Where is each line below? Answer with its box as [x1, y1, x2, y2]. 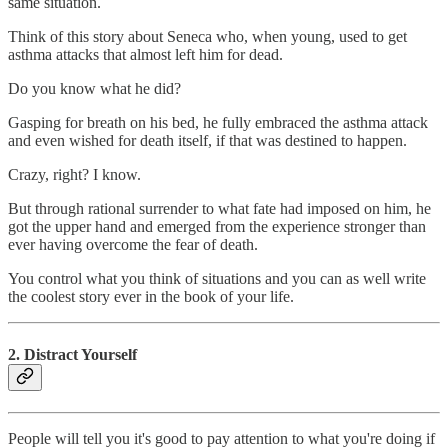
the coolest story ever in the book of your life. [8, 288, 294, 306]
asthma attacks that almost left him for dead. [8, 46, 283, 64]
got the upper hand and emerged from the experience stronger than [8, 218, 426, 236]
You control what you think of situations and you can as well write [8, 270, 426, 288]
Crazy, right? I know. [8, 166, 141, 184]
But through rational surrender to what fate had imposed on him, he [8, 200, 431, 218]
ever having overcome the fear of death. [8, 236, 258, 254]
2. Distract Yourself [8, 345, 137, 363]
